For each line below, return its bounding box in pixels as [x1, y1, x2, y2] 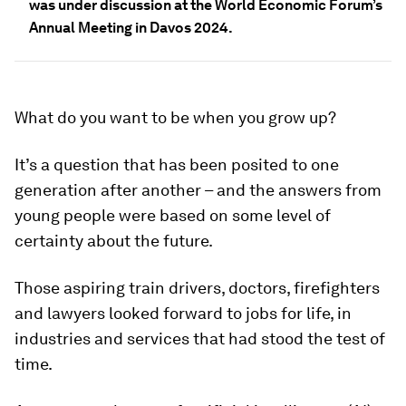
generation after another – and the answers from [14, 180, 382, 199]
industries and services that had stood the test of [14, 329, 385, 348]
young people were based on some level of [14, 206, 331, 225]
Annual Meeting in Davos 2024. [29, 19, 233, 36]
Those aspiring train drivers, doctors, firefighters [14, 278, 380, 297]
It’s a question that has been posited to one [14, 155, 339, 174]
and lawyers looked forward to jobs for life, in [14, 304, 352, 323]
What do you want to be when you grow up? [14, 108, 336, 127]
